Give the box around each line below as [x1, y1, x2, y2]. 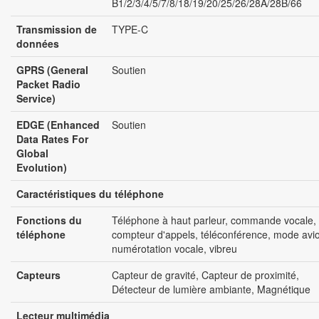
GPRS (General [16, 63, 88, 78]
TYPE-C [112, 22, 148, 37]
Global [16, 146, 48, 161]
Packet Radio [16, 77, 80, 92]
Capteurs [16, 268, 61, 283]
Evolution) [16, 160, 67, 175]
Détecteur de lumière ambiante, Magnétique [112, 282, 310, 297]
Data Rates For [16, 132, 88, 147]
